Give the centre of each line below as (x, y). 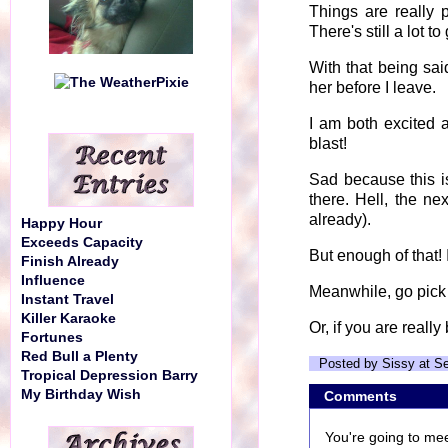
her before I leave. (372, 87)
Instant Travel (67, 299)
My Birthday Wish (81, 394)
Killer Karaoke (68, 318)
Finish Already (70, 261)
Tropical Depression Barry (109, 375)
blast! (328, 143)
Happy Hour (61, 223)
